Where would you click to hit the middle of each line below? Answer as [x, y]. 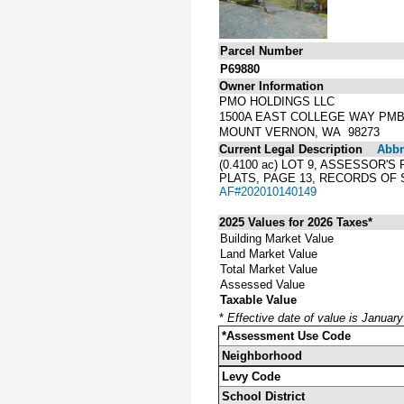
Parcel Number [262, 50]
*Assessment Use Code [286, 335]
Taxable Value [258, 299]
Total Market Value [269, 269]
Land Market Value [269, 253]
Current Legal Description [291, 149]
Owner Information [271, 86]
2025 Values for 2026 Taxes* [296, 222]
